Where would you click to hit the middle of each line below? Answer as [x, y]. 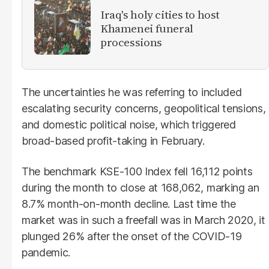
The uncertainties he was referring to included [132, 92]
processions [131, 42]
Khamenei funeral [147, 29]
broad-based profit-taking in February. [113, 141]
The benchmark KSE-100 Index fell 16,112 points [137, 171]
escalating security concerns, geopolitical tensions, [144, 108]
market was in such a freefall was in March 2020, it [144, 220]
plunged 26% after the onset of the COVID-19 [132, 236]
